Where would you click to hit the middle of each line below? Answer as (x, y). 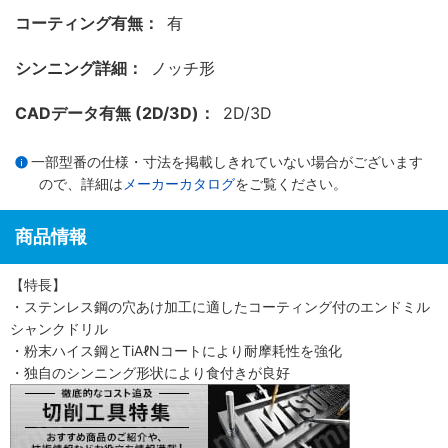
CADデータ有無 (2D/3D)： (115, 113)
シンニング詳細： (79, 68)
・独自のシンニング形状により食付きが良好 (150, 372)
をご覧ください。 (291, 183)
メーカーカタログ (179, 183)
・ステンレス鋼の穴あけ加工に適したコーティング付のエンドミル (220, 306)
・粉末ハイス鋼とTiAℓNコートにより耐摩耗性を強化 (176, 350)
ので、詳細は (81, 183)
